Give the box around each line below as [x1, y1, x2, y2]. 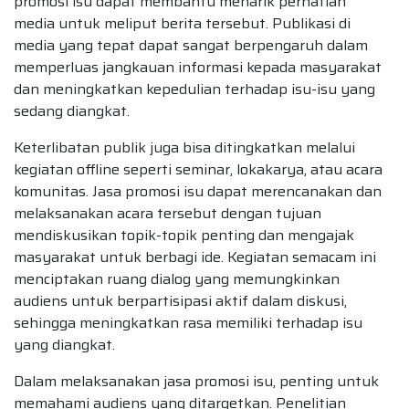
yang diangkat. [14, 332, 115, 356]
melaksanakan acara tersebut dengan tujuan [14, 201, 321, 225]
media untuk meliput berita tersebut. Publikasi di [14, 11, 351, 35]
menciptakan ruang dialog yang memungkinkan [14, 267, 340, 290]
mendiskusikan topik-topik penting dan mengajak [14, 223, 354, 246]
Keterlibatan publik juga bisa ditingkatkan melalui [14, 135, 355, 159]
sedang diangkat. [14, 99, 130, 122]
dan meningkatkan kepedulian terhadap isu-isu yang [14, 77, 375, 100]
